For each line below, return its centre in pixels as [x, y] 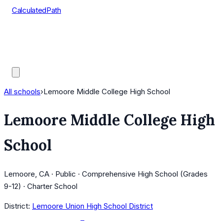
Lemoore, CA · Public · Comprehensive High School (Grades [106, 174]
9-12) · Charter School [41, 186]
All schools [22, 92]
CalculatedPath [37, 10]
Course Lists [33, 35]
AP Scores [30, 47]
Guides [24, 59]
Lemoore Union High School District [92, 206]
